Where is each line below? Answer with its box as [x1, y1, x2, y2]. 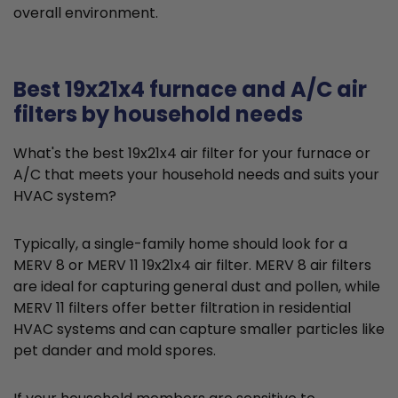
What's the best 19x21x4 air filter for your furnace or [13, 143, 370, 164]
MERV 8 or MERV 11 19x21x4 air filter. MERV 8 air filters [13, 255, 371, 276]
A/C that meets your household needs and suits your [13, 164, 379, 186]
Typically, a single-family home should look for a [13, 234, 347, 255]
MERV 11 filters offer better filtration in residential [13, 298, 351, 319]
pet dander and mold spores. [13, 340, 216, 362]
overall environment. [13, 3, 158, 24]
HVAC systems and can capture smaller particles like [13, 319, 385, 340]
